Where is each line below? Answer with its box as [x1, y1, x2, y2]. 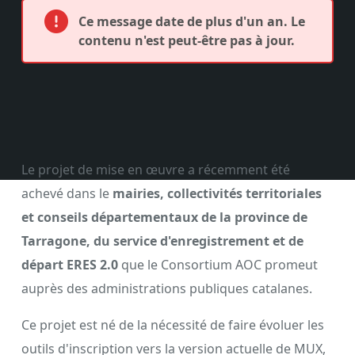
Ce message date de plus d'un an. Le [78, 13, 305, 30]
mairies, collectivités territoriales [109, 184, 322, 202]
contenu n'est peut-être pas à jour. [78, 32, 295, 49]
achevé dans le [21, 184, 109, 202]
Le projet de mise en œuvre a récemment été [21, 160, 290, 178]
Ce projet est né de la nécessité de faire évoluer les [21, 315, 324, 334]
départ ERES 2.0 [21, 255, 121, 273]
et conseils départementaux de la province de [21, 208, 307, 226]
